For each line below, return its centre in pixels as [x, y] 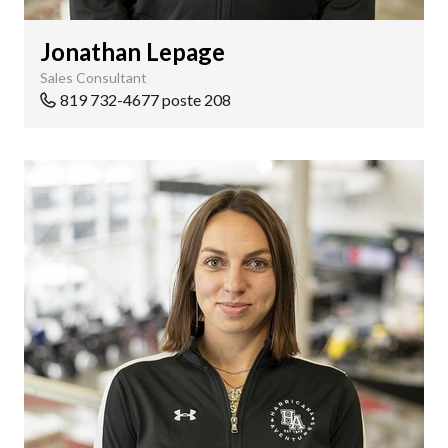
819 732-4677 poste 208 [145, 99]
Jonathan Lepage [132, 51]
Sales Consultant [93, 77]
